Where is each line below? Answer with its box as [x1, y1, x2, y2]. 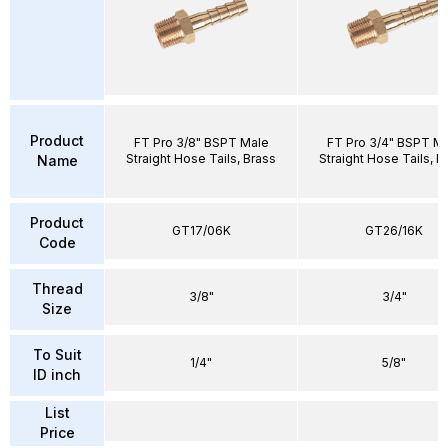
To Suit [32, 346, 82, 363]
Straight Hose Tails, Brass [126, 151, 276, 166]
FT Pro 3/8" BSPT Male [133, 135, 269, 150]
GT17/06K [171, 222, 231, 238]
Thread [31, 280, 83, 297]
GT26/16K [365, 222, 423, 238]
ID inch [33, 366, 81, 383]
